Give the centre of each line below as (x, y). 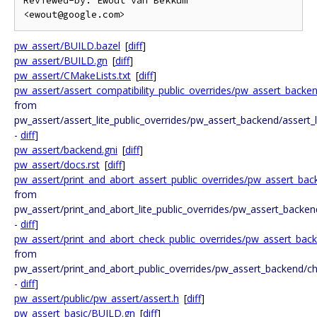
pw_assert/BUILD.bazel (67, 46)
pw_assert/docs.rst (57, 165)
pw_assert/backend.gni (66, 150)
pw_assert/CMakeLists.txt (73, 75)
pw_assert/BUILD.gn (61, 60)
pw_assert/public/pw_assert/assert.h (97, 298)
